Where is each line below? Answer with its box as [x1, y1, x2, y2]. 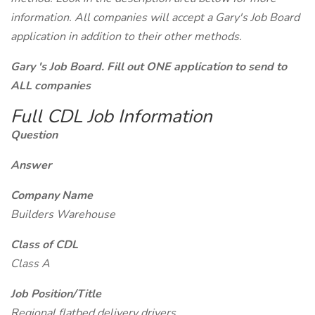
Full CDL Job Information [11, 104, 212, 129]
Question [11, 127, 58, 143]
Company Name [11, 188, 93, 203]
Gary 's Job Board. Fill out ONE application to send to [11, 59, 287, 75]
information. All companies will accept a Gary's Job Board [11, 10, 300, 25]
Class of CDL [11, 237, 78, 252]
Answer [11, 157, 51, 173]
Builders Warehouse [11, 207, 115, 222]
